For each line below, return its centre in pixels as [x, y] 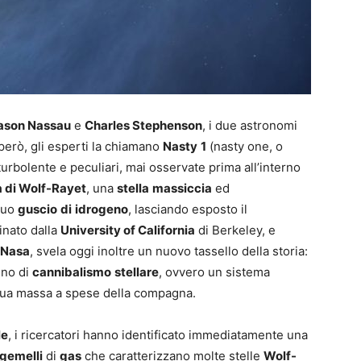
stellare [137, 272]
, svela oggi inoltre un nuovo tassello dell [146, 251]
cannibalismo [72, 272]
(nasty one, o [245, 147]
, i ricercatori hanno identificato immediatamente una [158, 335]
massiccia [182, 189]
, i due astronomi [250, 126]
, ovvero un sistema [214, 272]
